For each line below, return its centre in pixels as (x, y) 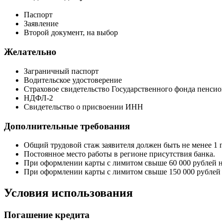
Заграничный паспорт (61, 71)
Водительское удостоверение (73, 80)
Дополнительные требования (67, 126)
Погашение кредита (47, 215)
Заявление (41, 24)
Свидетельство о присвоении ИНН (83, 107)
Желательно (30, 52)
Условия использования (68, 193)
